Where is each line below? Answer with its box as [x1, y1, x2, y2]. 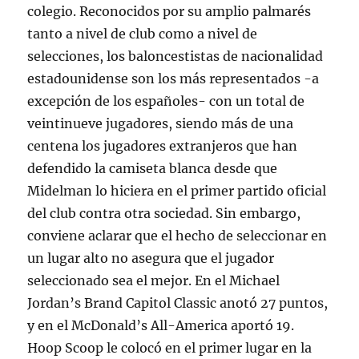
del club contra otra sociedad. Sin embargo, [27, 205, 301, 222]
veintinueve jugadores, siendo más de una [27, 115, 294, 132]
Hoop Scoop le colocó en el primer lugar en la [27, 340, 313, 357]
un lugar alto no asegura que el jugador [27, 250, 275, 267]
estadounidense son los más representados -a [27, 71, 320, 87]
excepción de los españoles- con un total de [27, 93, 305, 110]
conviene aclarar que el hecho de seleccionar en [27, 228, 328, 244]
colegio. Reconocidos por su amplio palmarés [27, 3, 312, 20]
